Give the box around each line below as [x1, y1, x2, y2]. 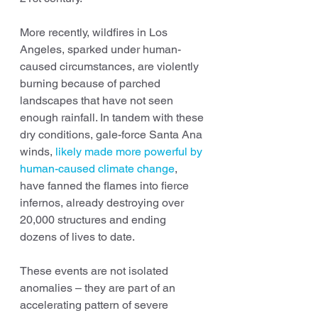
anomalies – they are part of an [20, 281, 178, 295]
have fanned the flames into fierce [20, 179, 192, 192]
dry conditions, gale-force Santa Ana [20, 128, 205, 141]
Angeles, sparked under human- [20, 43, 181, 56]
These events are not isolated [20, 264, 171, 278]
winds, [20, 145, 55, 158]
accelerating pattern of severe [20, 298, 171, 312]
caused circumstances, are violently [20, 60, 202, 73]
